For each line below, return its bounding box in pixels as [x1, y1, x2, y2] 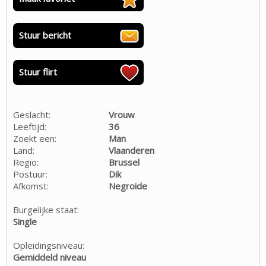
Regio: [13, 156, 39, 168]
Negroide [109, 179, 148, 192]
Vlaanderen [109, 144, 155, 156]
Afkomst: [13, 179, 49, 192]
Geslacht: [13, 108, 51, 121]
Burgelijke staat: [13, 203, 80, 216]
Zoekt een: [13, 132, 57, 144]
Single [13, 215, 37, 227]
